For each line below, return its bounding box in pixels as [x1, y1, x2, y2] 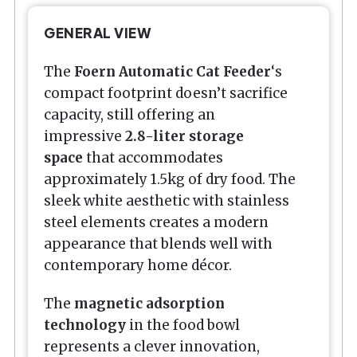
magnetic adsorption [74, 294, 225, 312]
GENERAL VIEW [44, 24, 151, 42]
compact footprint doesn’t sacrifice [44, 84, 288, 102]
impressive [44, 127, 125, 145]
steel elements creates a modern [44, 213, 269, 231]
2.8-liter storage [125, 127, 244, 145]
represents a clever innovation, [44, 337, 260, 355]
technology [44, 316, 126, 334]
